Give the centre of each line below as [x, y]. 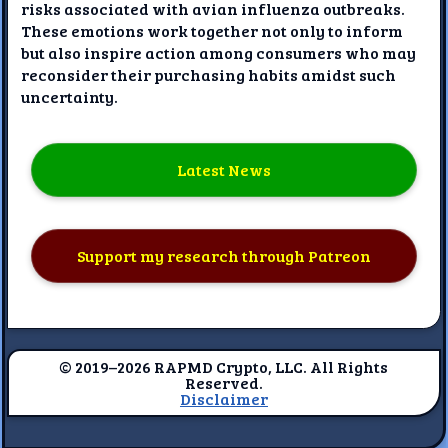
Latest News [223, 170]
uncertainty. [70, 96]
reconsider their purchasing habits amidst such [209, 74]
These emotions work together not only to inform [212, 30]
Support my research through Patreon [223, 256]
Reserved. [223, 382]
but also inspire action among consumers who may [219, 52]
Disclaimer [223, 398]
